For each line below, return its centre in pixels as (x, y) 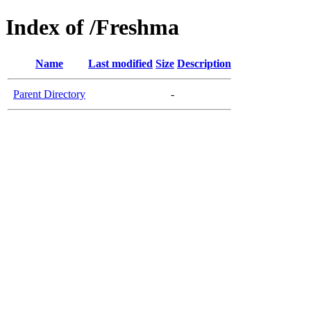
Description (204, 63)
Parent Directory (49, 94)
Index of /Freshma (92, 27)
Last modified (120, 63)
